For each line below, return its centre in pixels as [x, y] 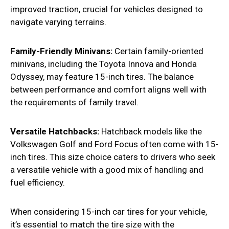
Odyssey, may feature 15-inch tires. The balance [102, 77]
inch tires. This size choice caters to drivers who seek [113, 157]
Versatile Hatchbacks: [56, 132]
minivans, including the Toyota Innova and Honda [104, 64]
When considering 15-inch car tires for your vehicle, [109, 212]
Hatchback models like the [152, 132]
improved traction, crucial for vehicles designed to [107, 9]
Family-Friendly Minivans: [61, 51]
